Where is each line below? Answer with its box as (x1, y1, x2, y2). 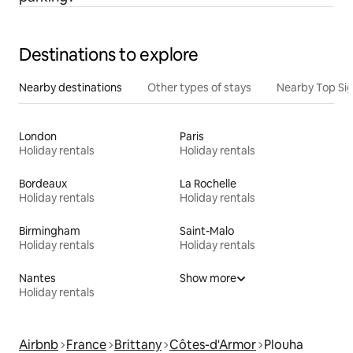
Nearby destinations (19, 80, 122, 95)
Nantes (19, 270, 56, 285)
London (19, 128, 57, 143)
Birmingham (19, 223, 80, 238)
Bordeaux (19, 176, 67, 191)
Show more (180, 270, 236, 285)
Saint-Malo (180, 223, 234, 238)
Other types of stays (147, 80, 251, 95)
